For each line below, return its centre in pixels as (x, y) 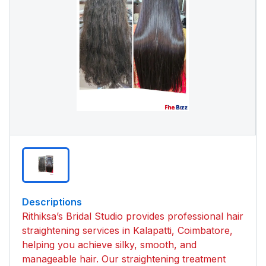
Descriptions (52, 202)
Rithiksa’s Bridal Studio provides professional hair (133, 216)
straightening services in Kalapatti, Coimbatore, (127, 231)
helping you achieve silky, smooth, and (109, 245)
